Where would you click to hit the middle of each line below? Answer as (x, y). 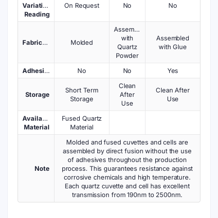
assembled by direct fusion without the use (127, 151)
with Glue (173, 47)
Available (37, 118)
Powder (127, 55)
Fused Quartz (82, 118)
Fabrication (45, 42)
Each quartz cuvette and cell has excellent (127, 186)
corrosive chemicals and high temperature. (127, 177)
